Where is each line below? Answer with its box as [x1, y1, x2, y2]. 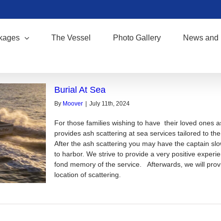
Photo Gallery [113, 34, 161, 42]
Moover [63, 100, 83, 107]
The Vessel [51, 34, 91, 42]
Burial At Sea [54, 85, 106, 95]
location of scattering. [54, 171, 121, 179]
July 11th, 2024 [89, 100, 130, 107]
